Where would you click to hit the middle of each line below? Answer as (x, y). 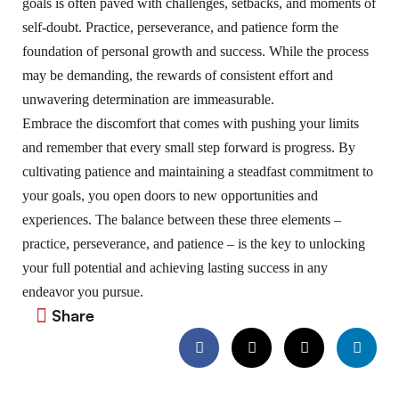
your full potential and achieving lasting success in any (175, 268)
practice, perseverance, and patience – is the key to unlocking (194, 244)
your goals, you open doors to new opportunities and (170, 196)
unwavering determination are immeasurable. (148, 100)
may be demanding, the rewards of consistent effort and (178, 76)
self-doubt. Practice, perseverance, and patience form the (180, 28)
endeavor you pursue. (83, 292)
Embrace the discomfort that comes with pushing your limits (191, 124)
